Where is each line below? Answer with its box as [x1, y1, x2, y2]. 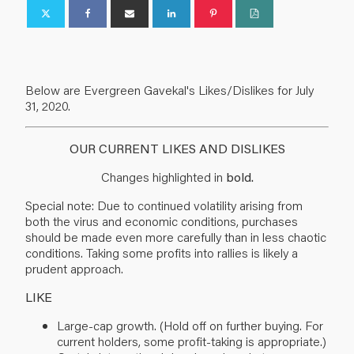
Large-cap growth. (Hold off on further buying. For [57, 316, 323, 333]
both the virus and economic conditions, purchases [25, 212, 298, 229]
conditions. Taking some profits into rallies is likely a [25, 243, 298, 261]
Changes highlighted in [100, 168, 226, 185]
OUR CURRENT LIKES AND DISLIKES [69, 139, 285, 156]
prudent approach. [25, 259, 123, 277]
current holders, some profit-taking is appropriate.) [57, 332, 326, 349]
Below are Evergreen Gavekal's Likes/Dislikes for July [25, 81, 314, 98]
